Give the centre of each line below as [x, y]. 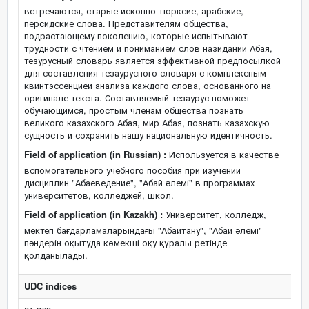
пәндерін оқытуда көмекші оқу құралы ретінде [126, 242]
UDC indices [50, 286]
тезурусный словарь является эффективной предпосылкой [152, 60]
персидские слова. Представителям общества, [126, 23]
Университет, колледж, [215, 214]
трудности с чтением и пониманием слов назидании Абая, [148, 48]
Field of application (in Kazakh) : [93, 214]
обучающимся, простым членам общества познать [134, 110]
